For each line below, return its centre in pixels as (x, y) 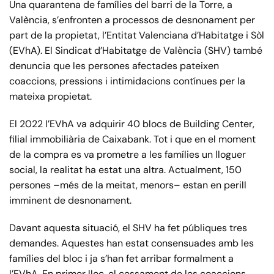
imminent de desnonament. (70, 201)
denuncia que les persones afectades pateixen (114, 66)
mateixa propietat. (53, 97)
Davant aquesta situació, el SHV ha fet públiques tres (128, 228)
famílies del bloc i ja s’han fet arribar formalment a (121, 259)
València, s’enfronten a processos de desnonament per (132, 20)
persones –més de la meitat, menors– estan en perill (128, 185)
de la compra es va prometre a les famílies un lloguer (128, 155)
